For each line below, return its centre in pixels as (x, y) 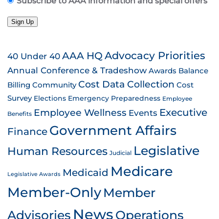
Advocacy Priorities (155, 55)
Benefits (20, 114)
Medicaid (86, 173)
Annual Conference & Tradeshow (77, 70)
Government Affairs (113, 130)
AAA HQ (82, 55)
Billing (19, 85)
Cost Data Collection (126, 84)
